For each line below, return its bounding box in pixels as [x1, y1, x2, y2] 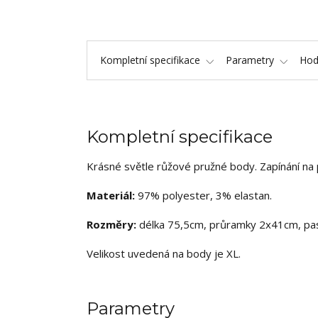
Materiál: [87, 187, 135, 202]
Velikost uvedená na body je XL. [87, 246, 241, 261]
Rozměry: [87, 216, 136, 231]
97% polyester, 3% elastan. [135, 187, 275, 202]
